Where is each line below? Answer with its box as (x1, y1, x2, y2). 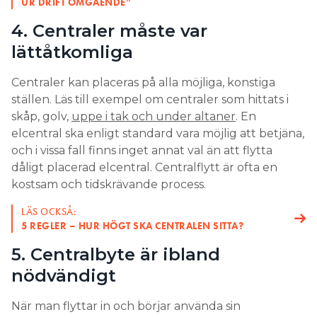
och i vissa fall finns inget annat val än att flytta (11, 144, 272, 158)
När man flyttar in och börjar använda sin (11, 299, 241, 313)
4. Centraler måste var (11, 21, 207, 42)
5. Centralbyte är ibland (11, 244, 220, 265)
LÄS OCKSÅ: (21, 205, 76, 219)
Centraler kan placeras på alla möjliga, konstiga (11, 76, 275, 90)
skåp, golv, (11, 110, 71, 124)
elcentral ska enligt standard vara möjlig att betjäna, (11, 127, 304, 141)
